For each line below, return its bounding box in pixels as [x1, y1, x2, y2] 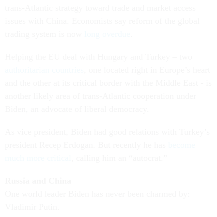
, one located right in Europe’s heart [84, 65, 210, 75]
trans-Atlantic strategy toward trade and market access [5, 3, 196, 13]
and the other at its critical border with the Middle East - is [5, 78, 212, 88]
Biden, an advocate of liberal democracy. [5, 104, 149, 114]
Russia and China [5, 176, 71, 186]
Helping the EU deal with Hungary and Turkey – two [5, 52, 192, 62]
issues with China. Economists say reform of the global [5, 16, 200, 26]
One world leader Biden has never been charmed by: [5, 189, 190, 199]
